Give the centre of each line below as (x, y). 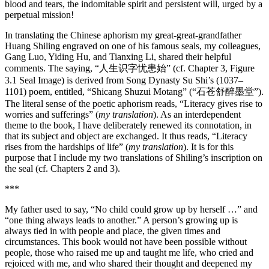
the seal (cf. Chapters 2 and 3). (62, 168)
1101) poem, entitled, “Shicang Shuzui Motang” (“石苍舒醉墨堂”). (134, 91)
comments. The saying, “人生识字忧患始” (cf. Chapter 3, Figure (130, 68)
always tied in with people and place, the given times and (113, 231)
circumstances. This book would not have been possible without (126, 241)
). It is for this (208, 147)
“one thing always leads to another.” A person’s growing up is (121, 220)
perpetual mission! (39, 14)
